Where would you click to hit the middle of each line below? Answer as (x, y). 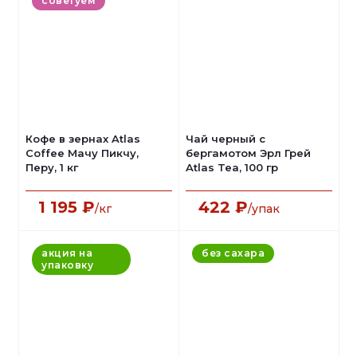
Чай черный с (226, 139)
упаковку (67, 265)
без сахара (233, 253)
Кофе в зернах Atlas (83, 139)
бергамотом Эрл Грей (248, 153)
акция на (67, 253)
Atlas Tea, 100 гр (232, 167)
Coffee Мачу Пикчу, (82, 153)
